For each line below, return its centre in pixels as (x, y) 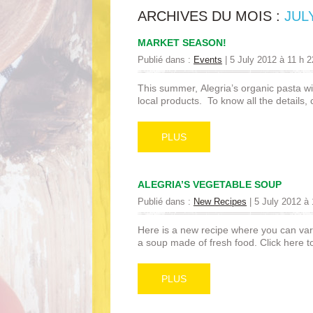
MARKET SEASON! (182, 42)
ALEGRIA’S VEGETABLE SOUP (210, 184)
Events (208, 59)
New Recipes (220, 202)
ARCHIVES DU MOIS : (211, 16)
